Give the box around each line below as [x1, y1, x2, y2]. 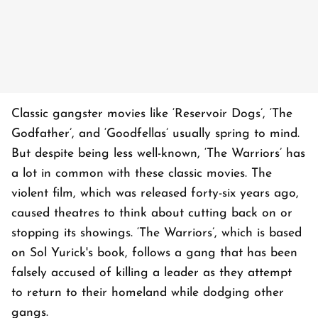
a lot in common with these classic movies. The [11, 168, 272, 180]
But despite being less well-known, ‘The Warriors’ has [11, 148, 305, 160]
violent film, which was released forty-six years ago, [11, 187, 299, 199]
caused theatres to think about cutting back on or [11, 207, 292, 219]
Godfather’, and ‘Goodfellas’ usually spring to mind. [11, 128, 300, 140]
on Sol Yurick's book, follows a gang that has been [11, 247, 297, 259]
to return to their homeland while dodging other [11, 287, 284, 299]
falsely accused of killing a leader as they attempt [11, 267, 292, 279]
